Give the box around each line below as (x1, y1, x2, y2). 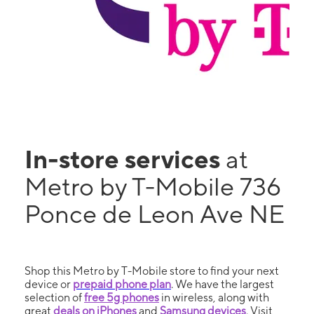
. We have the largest (171, 278, 274, 291)
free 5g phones (84, 291, 159, 304)
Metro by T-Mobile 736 (25, 172, 281, 201)
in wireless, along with (159, 291, 269, 304)
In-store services (25, 144, 226, 174)
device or (25, 278, 73, 291)
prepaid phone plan (73, 278, 171, 291)
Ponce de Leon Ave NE (25, 199, 285, 228)
